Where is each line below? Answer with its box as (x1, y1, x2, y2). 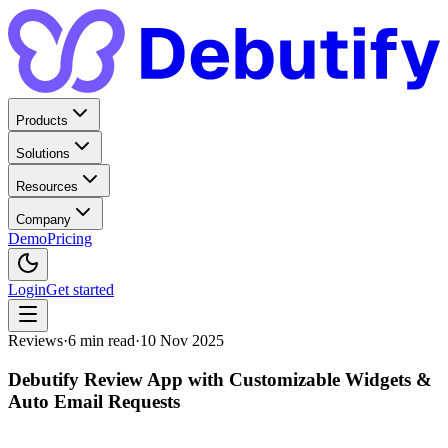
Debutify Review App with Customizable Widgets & (8, 369, 432, 391)
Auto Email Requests (8, 391, 180, 413)
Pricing (47, 230, 92, 248)
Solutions (16, 146, 70, 162)
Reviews (8, 332, 63, 350)
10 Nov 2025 (140, 332, 224, 350)
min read (76, 332, 135, 350)
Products (16, 113, 68, 129)
